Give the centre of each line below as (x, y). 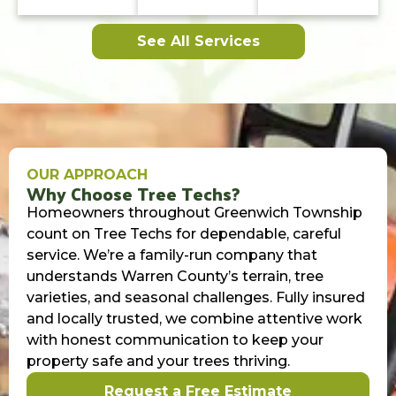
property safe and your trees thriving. (158, 362)
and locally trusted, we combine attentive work (194, 319)
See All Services (198, 42)
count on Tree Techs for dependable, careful (184, 234)
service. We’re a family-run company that (172, 255)
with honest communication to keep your (175, 340)
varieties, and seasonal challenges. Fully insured (196, 298)
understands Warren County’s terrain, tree (175, 277)
